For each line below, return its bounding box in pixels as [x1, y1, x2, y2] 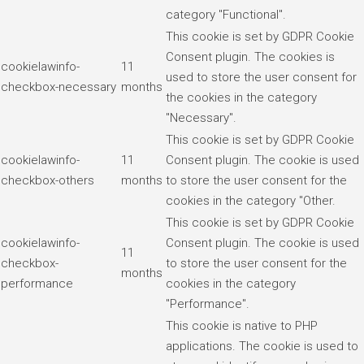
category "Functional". [166, 6, 286, 22]
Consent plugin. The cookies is [166, 49, 335, 64]
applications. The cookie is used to [166, 338, 358, 353]
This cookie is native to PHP [166, 318, 318, 333]
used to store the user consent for [166, 69, 357, 84]
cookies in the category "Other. [166, 193, 336, 208]
